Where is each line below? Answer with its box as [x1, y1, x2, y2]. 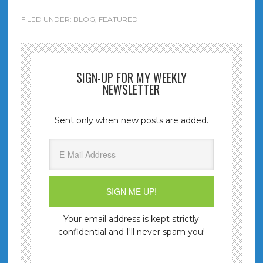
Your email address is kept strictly [63, 213, 200, 224]
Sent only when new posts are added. [54, 114, 208, 126]
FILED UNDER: [21, 14, 73, 23]
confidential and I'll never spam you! [58, 226, 205, 237]
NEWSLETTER [103, 80, 160, 98]
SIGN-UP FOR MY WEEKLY [76, 68, 187, 86]
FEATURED [98, 14, 138, 23]
